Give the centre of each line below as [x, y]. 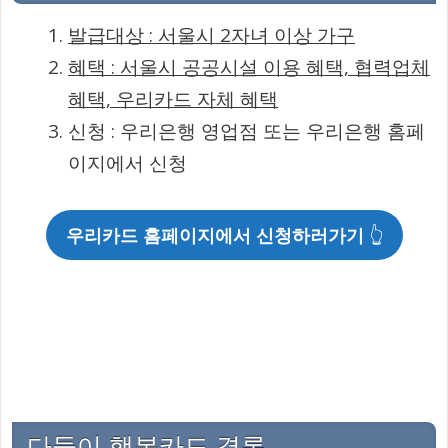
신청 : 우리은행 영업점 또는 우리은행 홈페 [246, 131]
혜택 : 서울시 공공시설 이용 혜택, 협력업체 [249, 67]
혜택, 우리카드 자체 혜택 [173, 99]
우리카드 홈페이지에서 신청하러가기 [217, 234]
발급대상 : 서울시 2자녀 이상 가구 [211, 35]
